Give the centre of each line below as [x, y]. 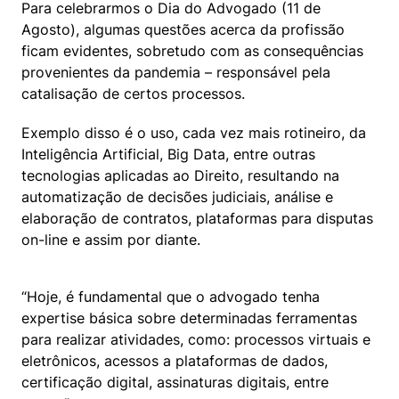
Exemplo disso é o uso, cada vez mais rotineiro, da [194, 132]
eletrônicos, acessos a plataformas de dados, [175, 360]
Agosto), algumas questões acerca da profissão [183, 29]
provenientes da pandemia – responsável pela [176, 72]
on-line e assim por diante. [111, 239]
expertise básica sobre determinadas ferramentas [189, 318]
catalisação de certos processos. [133, 93]
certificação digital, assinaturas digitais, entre [175, 382]
